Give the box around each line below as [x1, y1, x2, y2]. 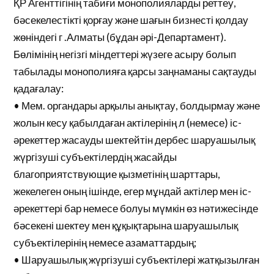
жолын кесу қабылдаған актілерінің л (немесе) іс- [13, 116, 242, 129]
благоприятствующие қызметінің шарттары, [13, 168, 221, 180]
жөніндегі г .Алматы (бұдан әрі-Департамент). [13, 31, 227, 43]
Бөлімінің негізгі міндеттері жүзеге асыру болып [13, 48, 237, 61]
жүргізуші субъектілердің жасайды [13, 150, 177, 163]
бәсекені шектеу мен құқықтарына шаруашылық [13, 219, 239, 232]
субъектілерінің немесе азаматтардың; [13, 236, 197, 249]
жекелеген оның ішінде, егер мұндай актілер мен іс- [13, 185, 252, 198]
